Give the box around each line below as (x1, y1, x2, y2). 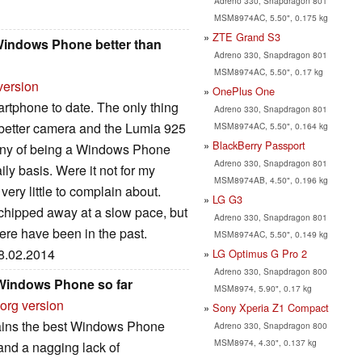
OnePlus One (213, 82, 275, 99)
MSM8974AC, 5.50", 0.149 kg (213, 227, 328, 240)
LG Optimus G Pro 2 (213, 245, 307, 261)
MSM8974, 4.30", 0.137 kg (213, 335, 317, 348)
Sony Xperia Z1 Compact (213, 299, 329, 315)
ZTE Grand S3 (213, 28, 280, 44)
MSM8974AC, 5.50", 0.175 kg (213, 11, 328, 23)
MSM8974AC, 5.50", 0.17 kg (213, 65, 323, 78)
